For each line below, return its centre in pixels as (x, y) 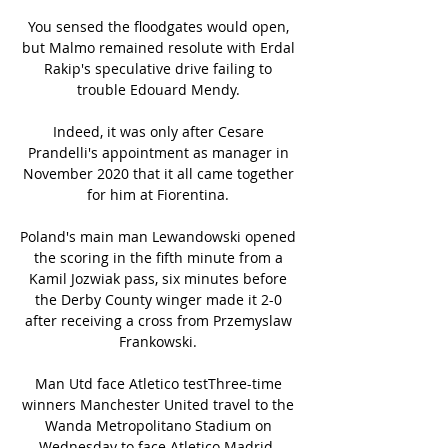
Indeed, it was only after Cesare (158, 131)
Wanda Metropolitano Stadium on (158, 425)
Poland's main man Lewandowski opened (158, 236)
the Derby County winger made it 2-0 (158, 299)
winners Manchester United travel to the (158, 404)
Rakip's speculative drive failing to (158, 68)
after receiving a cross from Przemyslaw (158, 320)
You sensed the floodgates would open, (158, 26)
